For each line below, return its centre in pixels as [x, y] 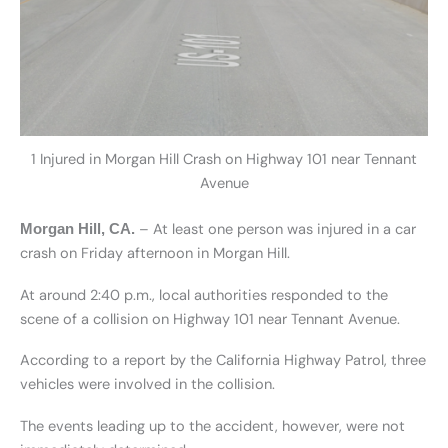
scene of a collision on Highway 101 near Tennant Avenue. [210, 319]
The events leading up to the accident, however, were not [212, 426]
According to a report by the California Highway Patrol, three [223, 361]
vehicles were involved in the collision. [147, 385]
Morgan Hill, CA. [77, 229]
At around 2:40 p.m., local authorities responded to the [204, 295]
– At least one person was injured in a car [275, 230]
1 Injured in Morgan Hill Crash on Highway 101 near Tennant [224, 159]
